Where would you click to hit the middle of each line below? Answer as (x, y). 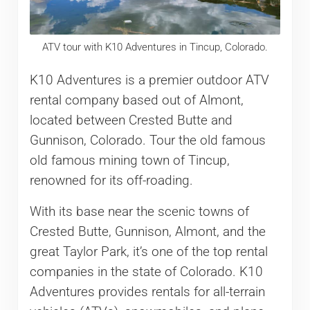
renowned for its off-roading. (111, 180)
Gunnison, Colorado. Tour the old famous (147, 140)
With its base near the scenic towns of (139, 211)
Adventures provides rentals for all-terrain (147, 292)
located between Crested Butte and (131, 120)
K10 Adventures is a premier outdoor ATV (149, 80)
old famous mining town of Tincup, (129, 160)
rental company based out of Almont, (136, 100)
